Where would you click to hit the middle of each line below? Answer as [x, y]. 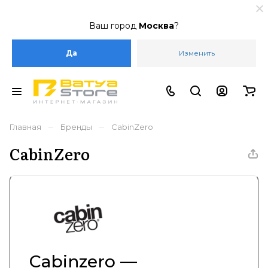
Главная [25, 127]
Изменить [197, 53]
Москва [156, 26]
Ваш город [114, 26]
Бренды [76, 127]
